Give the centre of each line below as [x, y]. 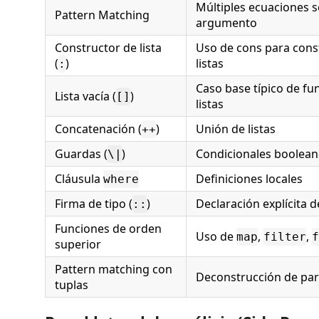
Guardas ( [81, 154]
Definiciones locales [249, 179]
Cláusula [79, 179]
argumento [226, 23]
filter [285, 237]
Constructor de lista [108, 48]
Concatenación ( [98, 129]
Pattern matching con [114, 269]
